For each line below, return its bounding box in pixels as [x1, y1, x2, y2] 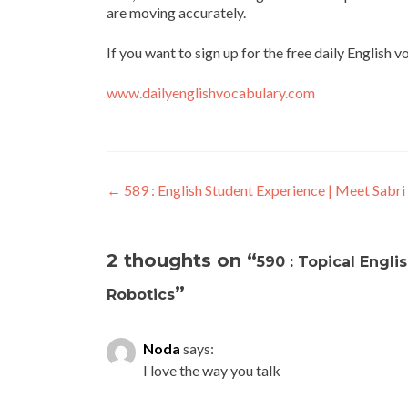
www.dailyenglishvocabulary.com [107, 84, 315, 101]
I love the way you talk [143, 362, 280, 379]
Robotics [107, 286, 175, 303]
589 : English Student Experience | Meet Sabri [121, 181, 405, 199]
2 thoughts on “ [107, 250, 257, 271]
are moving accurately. [107, 4, 246, 21]
